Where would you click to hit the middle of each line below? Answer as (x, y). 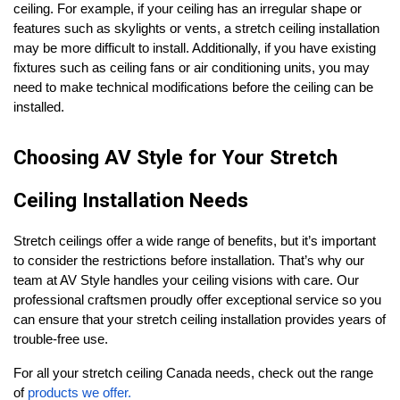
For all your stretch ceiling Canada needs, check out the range (193, 373)
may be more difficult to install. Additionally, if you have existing (195, 48)
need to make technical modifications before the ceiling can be (193, 87)
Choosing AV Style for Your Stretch (175, 158)
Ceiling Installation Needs (131, 200)
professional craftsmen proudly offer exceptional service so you (197, 300)
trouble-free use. (61, 339)
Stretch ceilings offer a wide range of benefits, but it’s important (195, 241)
